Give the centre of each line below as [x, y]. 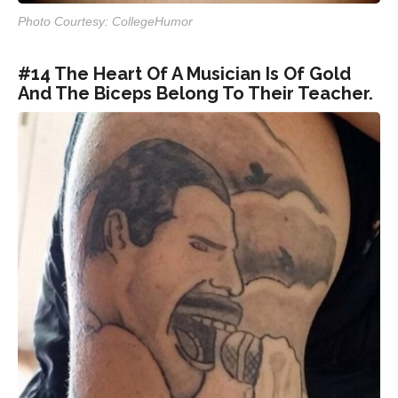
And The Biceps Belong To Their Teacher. [195, 93]
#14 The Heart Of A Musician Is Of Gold [184, 74]
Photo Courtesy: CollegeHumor [105, 21]
